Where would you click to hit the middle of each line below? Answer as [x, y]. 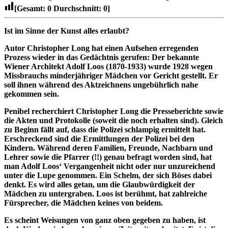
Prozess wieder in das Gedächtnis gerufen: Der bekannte [102, 57]
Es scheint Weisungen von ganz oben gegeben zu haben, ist [105, 220]
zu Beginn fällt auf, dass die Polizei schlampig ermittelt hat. [105, 129]
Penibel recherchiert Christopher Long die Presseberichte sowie [114, 111]
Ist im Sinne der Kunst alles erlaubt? [67, 31]
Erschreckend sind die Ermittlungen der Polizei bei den [99, 138]
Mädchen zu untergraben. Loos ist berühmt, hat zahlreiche [106, 193]
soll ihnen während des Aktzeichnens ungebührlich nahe [101, 84]
